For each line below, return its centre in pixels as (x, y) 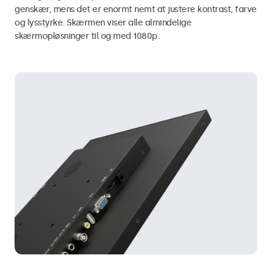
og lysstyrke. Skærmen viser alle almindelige (103, 22)
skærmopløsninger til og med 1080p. (87, 36)
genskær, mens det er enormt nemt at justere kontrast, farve (136, 9)
